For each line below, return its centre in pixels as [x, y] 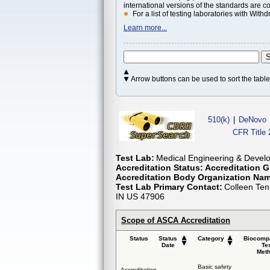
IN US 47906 [140, 196]
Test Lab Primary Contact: [169, 187]
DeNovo [253, 119]
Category [211, 238]
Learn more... [145, 28]
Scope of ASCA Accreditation [176, 220]
